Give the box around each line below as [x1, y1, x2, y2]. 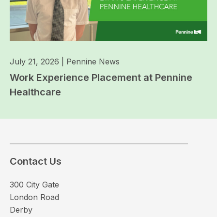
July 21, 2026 [10, 56, 59, 66]
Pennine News [66, 56, 120, 66]
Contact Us [10, 155, 62, 167]
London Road [10, 192, 59, 202]
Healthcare [10, 86, 61, 98]
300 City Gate [10, 179, 59, 189]
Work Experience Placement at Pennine [10, 71, 192, 83]
